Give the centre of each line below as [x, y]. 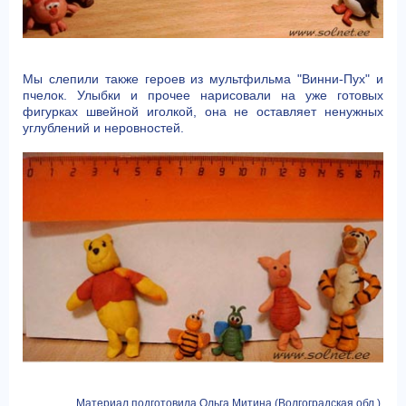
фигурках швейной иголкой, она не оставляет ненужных [203, 111]
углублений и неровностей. [103, 127]
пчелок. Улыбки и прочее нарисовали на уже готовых [203, 95]
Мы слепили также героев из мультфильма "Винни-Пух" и [203, 78]
